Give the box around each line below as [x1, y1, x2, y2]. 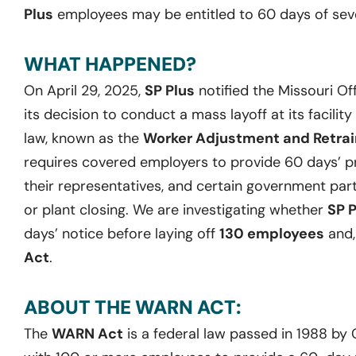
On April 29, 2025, [24, 80, 145, 100]
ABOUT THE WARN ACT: [24, 294, 241, 319]
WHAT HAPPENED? [24, 51, 196, 76]
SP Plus [145, 80, 195, 100]
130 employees [219, 223, 324, 243]
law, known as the [24, 128, 143, 148]
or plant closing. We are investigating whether [24, 199, 327, 219]
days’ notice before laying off [24, 223, 219, 243]
